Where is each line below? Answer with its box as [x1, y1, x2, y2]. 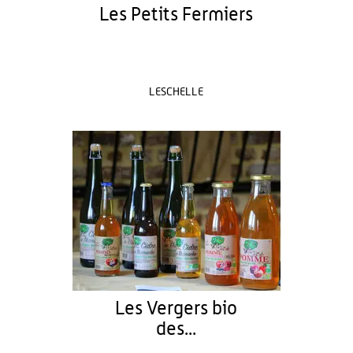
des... [156, 320, 197, 339]
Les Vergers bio [115, 299, 238, 318]
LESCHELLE [149, 87, 204, 98]
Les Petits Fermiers [99, 6, 254, 24]
